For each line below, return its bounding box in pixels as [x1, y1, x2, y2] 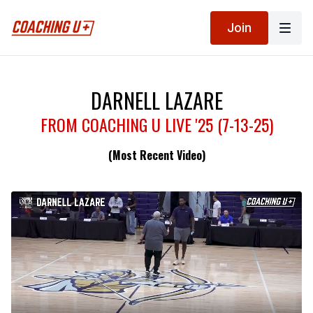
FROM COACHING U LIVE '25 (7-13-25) [40, 112, 273, 137]
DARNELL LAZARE [90, 85, 223, 116]
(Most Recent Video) [108, 147, 205, 163]
